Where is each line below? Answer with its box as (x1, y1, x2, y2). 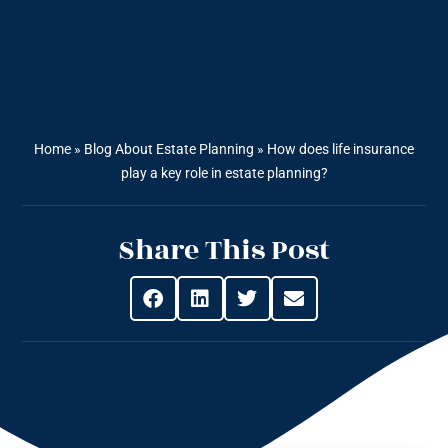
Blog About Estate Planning (84, 141, 254, 158)
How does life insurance (267, 141, 414, 158)
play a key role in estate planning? (120, 165, 328, 182)
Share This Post (118, 229, 330, 273)
